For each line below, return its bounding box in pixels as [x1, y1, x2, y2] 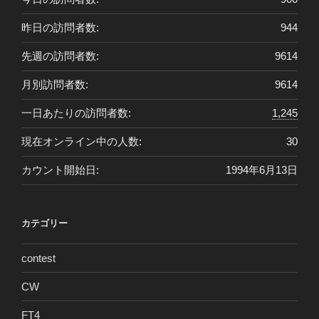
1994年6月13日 [226, 164, 298, 177]
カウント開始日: [21, 164, 99, 177]
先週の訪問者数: [21, 50, 99, 63]
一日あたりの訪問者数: [21, 107, 131, 120]
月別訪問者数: [21, 78, 88, 91]
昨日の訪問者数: [21, 21, 99, 34]
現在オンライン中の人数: [21, 135, 142, 148]
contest [21, 251, 56, 264]
